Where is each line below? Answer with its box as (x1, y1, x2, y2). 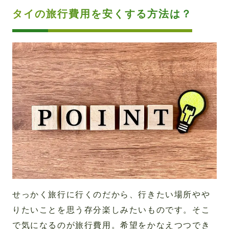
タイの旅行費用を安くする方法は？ (12, 8, 192, 19)
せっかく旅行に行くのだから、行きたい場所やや (12, 190, 211, 199)
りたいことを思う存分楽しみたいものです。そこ (12, 205, 211, 214)
